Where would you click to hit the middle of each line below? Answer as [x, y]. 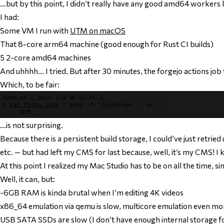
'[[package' [117, 105]
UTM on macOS [98, 30]
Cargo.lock [42, 105]
